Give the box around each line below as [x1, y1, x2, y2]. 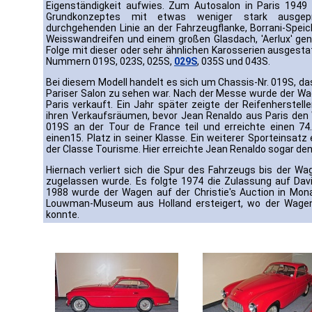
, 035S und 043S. [197, 56, 270, 68]
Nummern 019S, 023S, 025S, [46, 56, 174, 68]
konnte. [46, 209, 79, 221]
